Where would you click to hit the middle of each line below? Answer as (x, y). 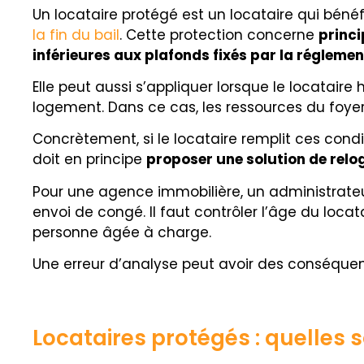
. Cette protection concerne (219, 35)
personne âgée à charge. (122, 232)
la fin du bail (76, 35)
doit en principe (89, 160)
